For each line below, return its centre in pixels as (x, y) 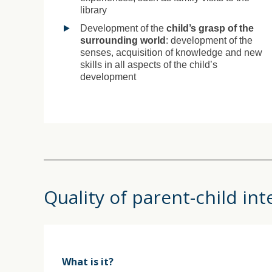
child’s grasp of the (210, 28)
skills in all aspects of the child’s (149, 64)
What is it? (88, 261)
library (93, 10)
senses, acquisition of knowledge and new (171, 52)
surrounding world (123, 40)
